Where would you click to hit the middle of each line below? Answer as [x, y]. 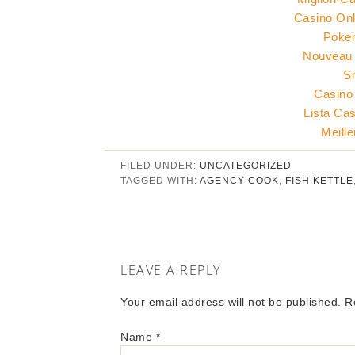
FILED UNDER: [160, 166]
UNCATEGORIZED [246, 166]
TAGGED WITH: [160, 181]
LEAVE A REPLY [171, 270]
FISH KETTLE [319, 181]
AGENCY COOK [239, 181]
